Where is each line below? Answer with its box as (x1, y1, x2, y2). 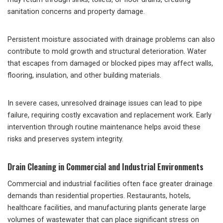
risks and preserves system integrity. (7, 135, 123, 143)
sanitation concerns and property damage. (7, 7, 145, 16)
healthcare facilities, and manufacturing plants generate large (7, 204, 206, 212)
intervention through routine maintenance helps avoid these (7, 123, 201, 131)
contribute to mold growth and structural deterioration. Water (7, 47, 207, 56)
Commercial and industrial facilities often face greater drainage (7, 180, 213, 188)
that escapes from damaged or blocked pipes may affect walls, (7, 59, 213, 68)
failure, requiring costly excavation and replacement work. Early (7, 111, 212, 119)
